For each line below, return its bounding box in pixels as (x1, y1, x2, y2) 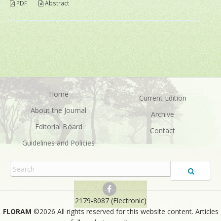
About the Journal (31, 106, 86, 115)
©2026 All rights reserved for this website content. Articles (33, 207, 219, 217)
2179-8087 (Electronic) (74, 196, 147, 206)
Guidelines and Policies (22, 138, 95, 148)
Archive (151, 110, 174, 119)
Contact (150, 126, 175, 136)
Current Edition (139, 93, 186, 103)
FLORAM (2, 207, 32, 217)
